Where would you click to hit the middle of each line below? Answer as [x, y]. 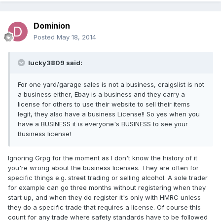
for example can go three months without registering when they [107, 188]
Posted [45, 37]
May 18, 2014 [76, 37]
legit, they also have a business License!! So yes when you [109, 114]
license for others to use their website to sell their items [104, 104]
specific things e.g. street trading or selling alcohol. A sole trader [108, 178]
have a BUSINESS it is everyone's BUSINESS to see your [103, 124]
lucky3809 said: [55, 63]
